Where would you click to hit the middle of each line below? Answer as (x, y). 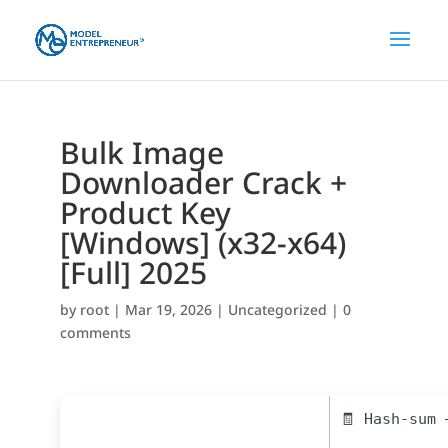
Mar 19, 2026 (168, 309)
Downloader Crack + (203, 182)
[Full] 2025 (133, 272)
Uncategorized (277, 309)
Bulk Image (141, 152)
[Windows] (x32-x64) (202, 242)
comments (95, 332)
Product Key (145, 212)
